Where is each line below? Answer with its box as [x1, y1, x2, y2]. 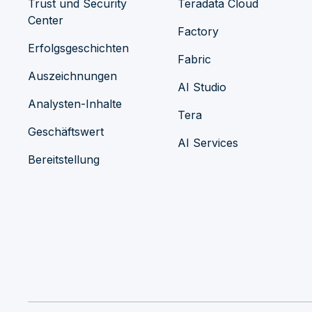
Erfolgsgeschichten [28, 41, 129, 55]
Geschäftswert [28, 125, 104, 139]
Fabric [177, 52, 211, 66]
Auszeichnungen [28, 69, 117, 83]
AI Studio [177, 80, 226, 94]
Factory [177, 24, 219, 38]
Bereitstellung [28, 153, 100, 166]
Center [28, 13, 63, 27]
